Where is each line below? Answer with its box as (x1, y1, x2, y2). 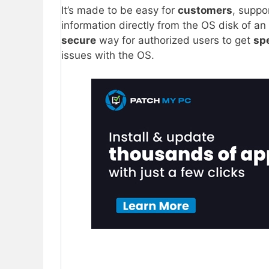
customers (178, 4, 232, 17)
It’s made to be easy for (61, 4, 178, 17)
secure (61, 34, 96, 47)
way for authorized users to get (96, 34, 253, 47)
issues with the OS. (61, 49, 154, 62)
